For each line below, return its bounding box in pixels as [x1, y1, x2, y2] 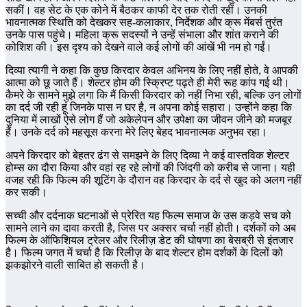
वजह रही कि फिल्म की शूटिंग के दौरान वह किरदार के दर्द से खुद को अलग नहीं [5, 174, 302, 186]
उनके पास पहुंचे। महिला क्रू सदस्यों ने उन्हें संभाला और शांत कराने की [5, 29, 279, 41]
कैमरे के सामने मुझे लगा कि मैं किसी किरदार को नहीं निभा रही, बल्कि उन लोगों [5, 89, 302, 101]
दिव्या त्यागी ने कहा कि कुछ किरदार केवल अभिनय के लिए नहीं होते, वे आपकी [5, 64, 298, 77]
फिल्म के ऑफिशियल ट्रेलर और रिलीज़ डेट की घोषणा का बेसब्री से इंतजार [5, 234, 293, 247]
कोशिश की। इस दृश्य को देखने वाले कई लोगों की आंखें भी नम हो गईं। [5, 41, 272, 53]
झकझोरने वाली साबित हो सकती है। [5, 259, 145, 271]
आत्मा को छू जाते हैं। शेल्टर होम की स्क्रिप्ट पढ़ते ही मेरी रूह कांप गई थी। [5, 77, 290, 89]
